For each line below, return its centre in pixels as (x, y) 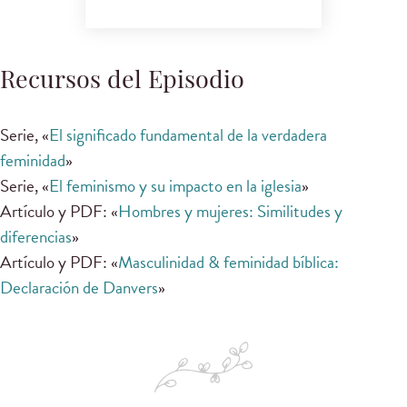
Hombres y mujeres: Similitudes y (230, 211)
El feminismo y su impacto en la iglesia (175, 185)
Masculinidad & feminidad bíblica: (228, 262)
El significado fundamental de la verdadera (188, 134)
